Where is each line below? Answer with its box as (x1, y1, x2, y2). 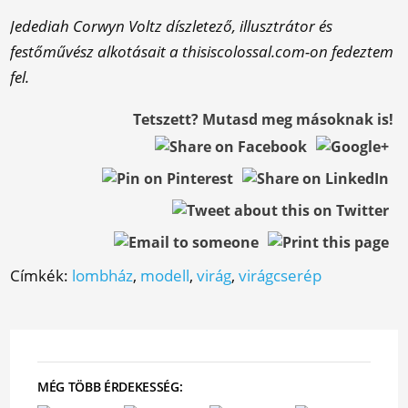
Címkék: (10, 265, 73, 286)
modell (140, 265, 190, 286)
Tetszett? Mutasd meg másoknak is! (132, 109, 393, 129)
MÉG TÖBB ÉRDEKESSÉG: (37, 378, 183, 395)
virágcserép (239, 265, 322, 286)
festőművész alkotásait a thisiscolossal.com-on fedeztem (10, 41, 394, 62)
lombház (72, 265, 134, 286)
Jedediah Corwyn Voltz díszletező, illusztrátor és (10, 15, 333, 36)
